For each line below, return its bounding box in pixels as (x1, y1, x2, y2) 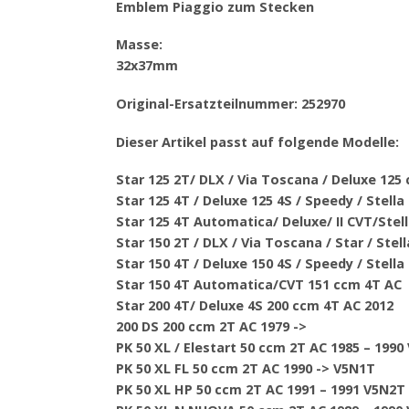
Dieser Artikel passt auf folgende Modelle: (116, 132, 399, 151)
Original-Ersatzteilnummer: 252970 (116, 95, 345, 113)
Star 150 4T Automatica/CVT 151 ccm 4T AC (116, 276, 402, 294)
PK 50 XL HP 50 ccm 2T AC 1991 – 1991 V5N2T (116, 381, 405, 399)
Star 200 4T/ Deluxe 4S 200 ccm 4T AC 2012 (116, 297, 393, 315)
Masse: (116, 36, 163, 54)
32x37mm (116, 57, 178, 75)
